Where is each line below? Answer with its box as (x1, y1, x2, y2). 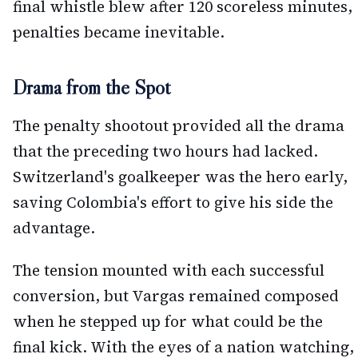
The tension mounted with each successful (13, 260, 324, 281)
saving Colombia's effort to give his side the (13, 192, 333, 213)
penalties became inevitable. (13, 22, 225, 43)
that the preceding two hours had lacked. (13, 141, 318, 162)
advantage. (13, 217, 95, 239)
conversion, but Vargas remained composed (13, 285, 339, 307)
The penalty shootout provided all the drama (13, 115, 344, 137)
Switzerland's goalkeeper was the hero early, (13, 166, 348, 188)
